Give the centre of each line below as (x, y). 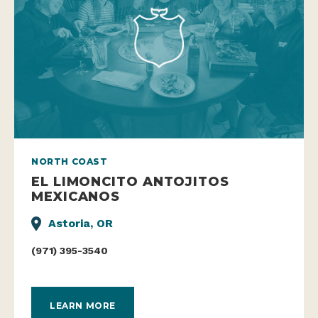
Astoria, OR (81, 224)
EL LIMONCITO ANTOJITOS (130, 182)
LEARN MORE (83, 305)
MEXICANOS (76, 197)
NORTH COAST (70, 162)
